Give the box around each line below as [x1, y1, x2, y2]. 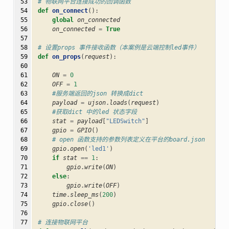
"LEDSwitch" [105, 118, 145, 125]
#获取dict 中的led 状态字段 [52, 108, 137, 116]
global [52, 16, 74, 24]
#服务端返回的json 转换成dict [52, 90, 143, 98]
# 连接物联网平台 [37, 219, 88, 226]
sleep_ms [70, 191, 99, 199]
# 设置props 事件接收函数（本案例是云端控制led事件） [37, 44, 200, 52]
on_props [52, 53, 81, 61]
